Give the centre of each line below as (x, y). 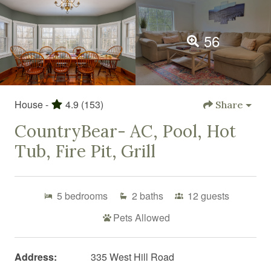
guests (215, 195)
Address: (36, 256)
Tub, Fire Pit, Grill (85, 151)
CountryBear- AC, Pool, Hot (125, 131)
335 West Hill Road (132, 256)
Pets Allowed (142, 217)
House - (31, 104)
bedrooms (86, 195)
